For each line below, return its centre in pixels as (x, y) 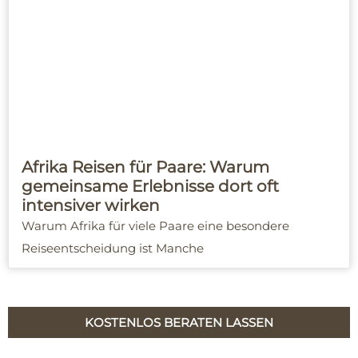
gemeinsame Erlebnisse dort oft (150, 187)
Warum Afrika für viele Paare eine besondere (155, 226)
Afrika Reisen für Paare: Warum (145, 167)
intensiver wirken (91, 206)
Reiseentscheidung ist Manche (113, 249)
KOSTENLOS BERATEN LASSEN (179, 323)
